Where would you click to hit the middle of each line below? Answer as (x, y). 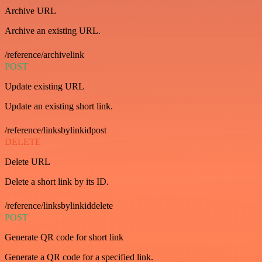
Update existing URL (44, 86)
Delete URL (27, 162)
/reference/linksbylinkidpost (56, 130)
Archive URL (30, 11)
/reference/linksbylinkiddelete (59, 206)
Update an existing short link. (59, 106)
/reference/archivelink (44, 55)
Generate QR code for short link (64, 237)
